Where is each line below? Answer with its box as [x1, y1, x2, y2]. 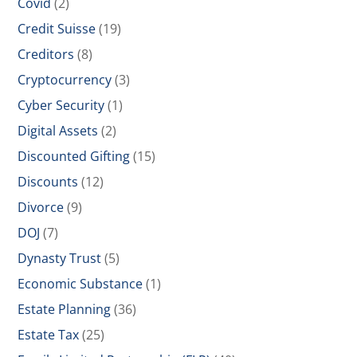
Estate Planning [18, 300, 112, 319]
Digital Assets [18, 122, 99, 140]
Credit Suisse [18, 20, 96, 38]
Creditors [18, 45, 75, 64]
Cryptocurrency [18, 71, 112, 89]
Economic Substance [18, 275, 143, 293]
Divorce [18, 198, 65, 217]
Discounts [18, 173, 79, 191]
